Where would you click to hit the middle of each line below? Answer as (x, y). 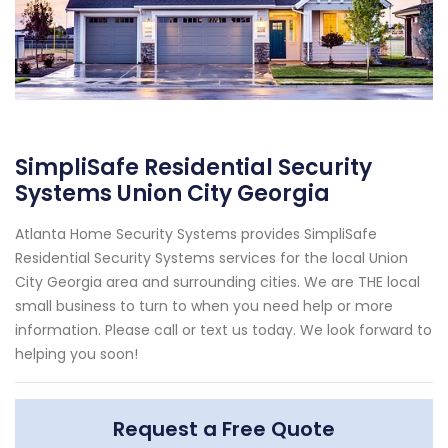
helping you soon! (76, 353)
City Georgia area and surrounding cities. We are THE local (217, 281)
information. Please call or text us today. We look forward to (223, 329)
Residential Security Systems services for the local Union (211, 257)
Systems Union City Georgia (172, 193)
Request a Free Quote (224, 428)
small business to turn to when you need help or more (204, 305)
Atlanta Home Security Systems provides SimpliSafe (196, 233)
